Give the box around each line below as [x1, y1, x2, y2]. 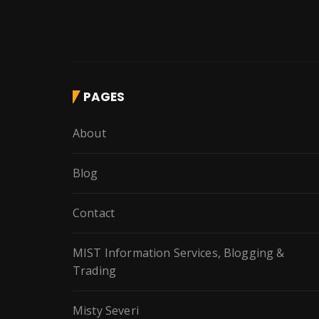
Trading [73, 263, 117, 279]
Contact [73, 205, 115, 221]
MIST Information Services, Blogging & [73, 245, 285, 261]
